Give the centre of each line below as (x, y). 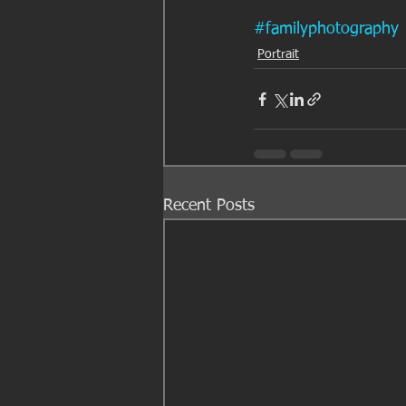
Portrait (278, 54)
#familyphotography (326, 29)
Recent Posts (209, 206)
